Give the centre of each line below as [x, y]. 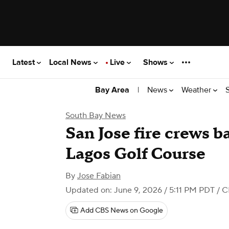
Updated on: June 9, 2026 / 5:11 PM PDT [140, 190]
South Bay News [96, 116]
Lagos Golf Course [135, 154]
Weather [197, 90]
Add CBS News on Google [122, 211]
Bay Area [112, 90]
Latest [25, 62]
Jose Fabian [99, 176]
